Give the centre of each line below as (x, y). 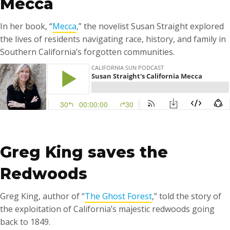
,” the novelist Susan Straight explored (150, 26)
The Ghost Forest (118, 196)
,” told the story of (187, 196)
